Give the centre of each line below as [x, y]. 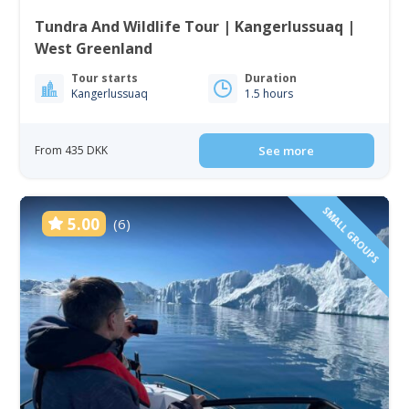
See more [287, 151]
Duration [271, 79]
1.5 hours [269, 94]
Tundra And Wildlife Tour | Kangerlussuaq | [195, 27]
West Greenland [94, 49]
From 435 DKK [72, 151]
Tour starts [105, 79]
